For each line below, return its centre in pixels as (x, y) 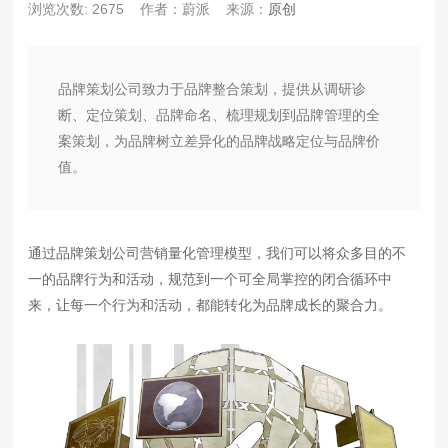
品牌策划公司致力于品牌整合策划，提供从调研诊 (212, 88)
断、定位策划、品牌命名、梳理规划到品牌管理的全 (219, 114)
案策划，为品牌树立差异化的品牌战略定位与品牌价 (219, 140)
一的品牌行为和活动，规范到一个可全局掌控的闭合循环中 (210, 278)
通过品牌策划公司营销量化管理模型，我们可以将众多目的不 (217, 252)
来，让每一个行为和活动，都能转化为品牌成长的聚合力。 (210, 304)
